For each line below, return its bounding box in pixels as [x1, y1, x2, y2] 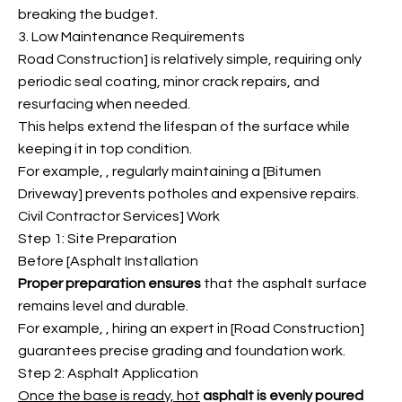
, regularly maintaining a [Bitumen [106, 164, 321, 179]
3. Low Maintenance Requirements [18, 30, 245, 44]
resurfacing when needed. [18, 97, 190, 111]
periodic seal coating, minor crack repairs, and [18, 74, 319, 89]
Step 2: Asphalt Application [18, 366, 198, 380]
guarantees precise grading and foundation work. [18, 344, 345, 358]
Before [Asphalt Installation [18, 254, 198, 268]
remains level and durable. [18, 299, 188, 313]
